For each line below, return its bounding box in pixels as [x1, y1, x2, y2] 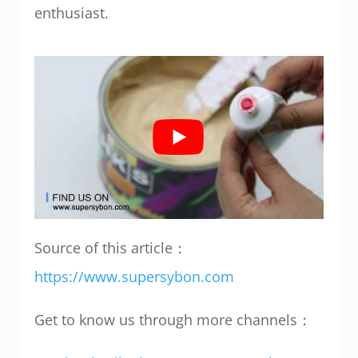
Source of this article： [34, 238, 187, 258]
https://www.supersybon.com [34, 267, 234, 287]
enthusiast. [34, 3, 109, 22]
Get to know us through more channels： [34, 310, 312, 330]
